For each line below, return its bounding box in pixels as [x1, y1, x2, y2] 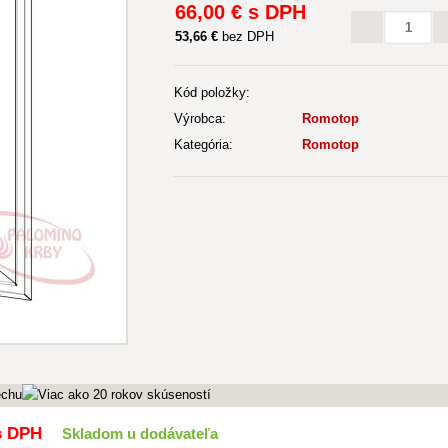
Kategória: [174, 137, 233, 152]
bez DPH [218, 29, 274, 44]
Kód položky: [174, 85, 250, 100]
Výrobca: [174, 111, 226, 126]
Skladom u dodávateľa [62, 425, 218, 442]
